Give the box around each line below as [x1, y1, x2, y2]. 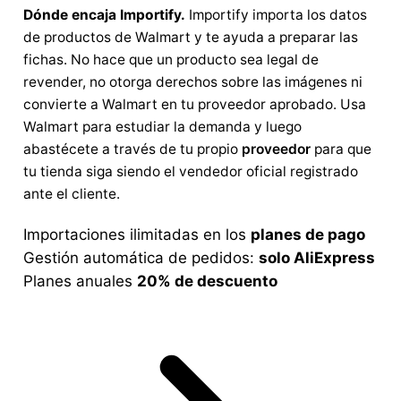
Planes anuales [23, 271, 137, 290]
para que [311, 140, 371, 158]
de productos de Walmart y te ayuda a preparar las [23, 28, 358, 46]
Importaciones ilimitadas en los [23, 225, 251, 243]
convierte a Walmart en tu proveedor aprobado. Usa [23, 95, 366, 113]
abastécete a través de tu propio [23, 140, 242, 158]
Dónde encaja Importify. [23, 5, 185, 23]
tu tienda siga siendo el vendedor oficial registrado [23, 162, 358, 180]
